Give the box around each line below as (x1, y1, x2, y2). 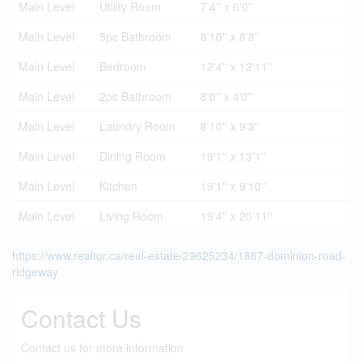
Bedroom (99, 58, 146, 74)
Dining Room (99, 148, 166, 164)
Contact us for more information (21, 339, 183, 356)
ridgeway (12, 263, 58, 280)
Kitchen (99, 178, 137, 194)
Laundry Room (99, 118, 175, 134)
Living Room (99, 208, 163, 224)
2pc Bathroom (99, 88, 171, 104)
